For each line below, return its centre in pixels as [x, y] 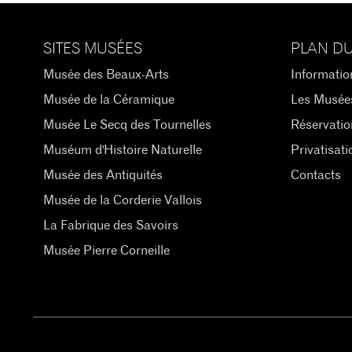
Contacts [315, 175]
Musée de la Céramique [108, 100]
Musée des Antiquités [103, 175]
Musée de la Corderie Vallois [122, 200]
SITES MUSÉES [92, 49]
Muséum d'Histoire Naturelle [122, 150]
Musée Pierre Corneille [106, 251]
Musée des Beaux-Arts [106, 75]
